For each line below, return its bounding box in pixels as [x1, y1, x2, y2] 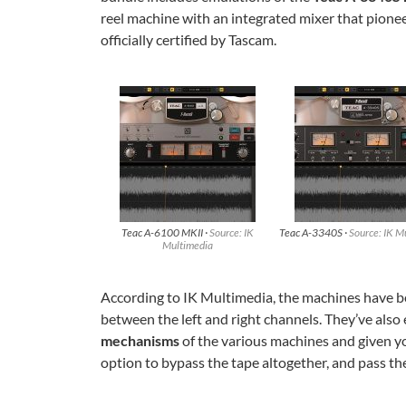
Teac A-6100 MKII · [121, 226, 210, 239]
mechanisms [101, 332, 179, 349]
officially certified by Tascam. [101, 31, 276, 48]
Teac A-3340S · [278, 226, 349, 239]
